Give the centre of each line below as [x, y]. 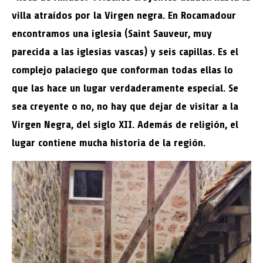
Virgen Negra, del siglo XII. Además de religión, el [125, 124]
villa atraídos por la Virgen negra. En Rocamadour [124, 15]
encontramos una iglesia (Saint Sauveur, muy [112, 33]
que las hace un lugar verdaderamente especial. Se [125, 88]
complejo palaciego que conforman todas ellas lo [122, 70]
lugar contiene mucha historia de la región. [109, 143]
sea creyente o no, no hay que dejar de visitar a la [125, 106]
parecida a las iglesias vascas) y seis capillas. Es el [125, 52]
